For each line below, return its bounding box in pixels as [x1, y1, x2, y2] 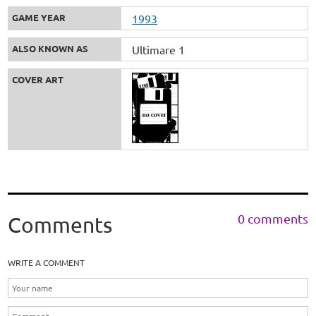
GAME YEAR [12, 11, 66, 23]
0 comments [237, 210, 308, 226]
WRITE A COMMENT [8, 256, 85, 268]
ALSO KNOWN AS [12, 42, 89, 54]
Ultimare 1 [132, 42, 186, 56]
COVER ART [12, 73, 64, 85]
